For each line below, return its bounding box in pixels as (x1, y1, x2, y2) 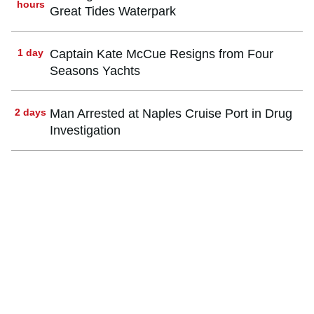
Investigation (50, 123, 121, 137)
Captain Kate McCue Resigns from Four (50, 46, 273, 61)
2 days (15, 106, 46, 118)
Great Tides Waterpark (50, 4, 176, 18)
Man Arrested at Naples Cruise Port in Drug (50, 106, 292, 121)
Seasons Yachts (50, 63, 140, 78)
